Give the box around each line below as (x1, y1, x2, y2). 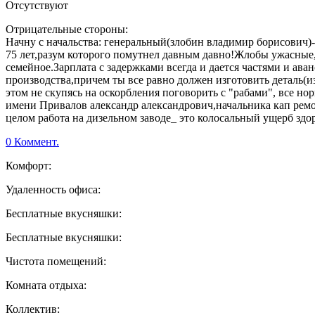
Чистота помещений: (6, 255, 106, 268)
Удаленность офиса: (6, 184, 101, 196)
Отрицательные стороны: (6, 23, 128, 36)
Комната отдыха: (6, 279, 86, 292)
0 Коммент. (6, 136, 59, 148)
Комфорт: (6, 160, 51, 172)
